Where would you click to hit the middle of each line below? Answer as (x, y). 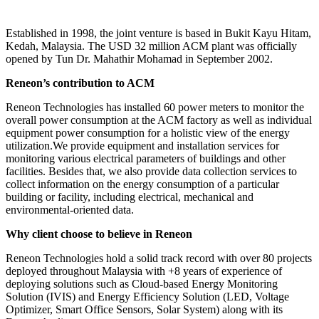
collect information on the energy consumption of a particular (142, 184)
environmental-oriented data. (70, 209)
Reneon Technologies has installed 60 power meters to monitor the (155, 107)
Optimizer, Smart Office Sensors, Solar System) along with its (144, 309)
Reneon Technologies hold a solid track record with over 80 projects (159, 258)
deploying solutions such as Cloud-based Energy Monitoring (142, 283)
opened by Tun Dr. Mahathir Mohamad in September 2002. (139, 58)
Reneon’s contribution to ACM (80, 83)
